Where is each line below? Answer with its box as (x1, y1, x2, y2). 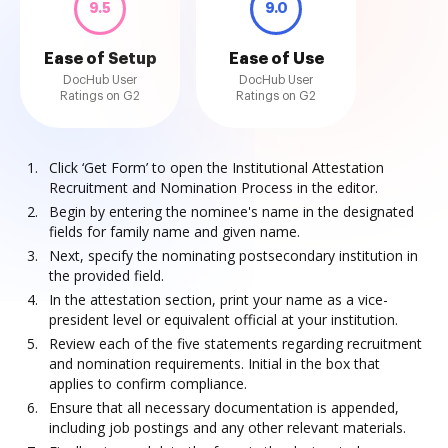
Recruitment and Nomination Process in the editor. (49, 178, 378, 197)
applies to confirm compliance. (49, 374, 247, 393)
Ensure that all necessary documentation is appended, (49, 398, 399, 417)
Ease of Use (228, 51, 324, 67)
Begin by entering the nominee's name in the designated (49, 202, 414, 221)
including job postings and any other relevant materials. (49, 418, 406, 437)
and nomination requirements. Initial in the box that (49, 354, 380, 373)
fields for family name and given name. (49, 222, 300, 241)
